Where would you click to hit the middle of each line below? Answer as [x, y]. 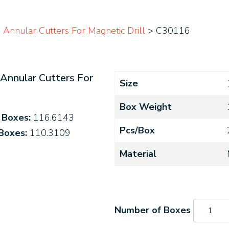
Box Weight [146, 107]
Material [138, 154]
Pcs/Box [137, 130]
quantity [209, 220]
